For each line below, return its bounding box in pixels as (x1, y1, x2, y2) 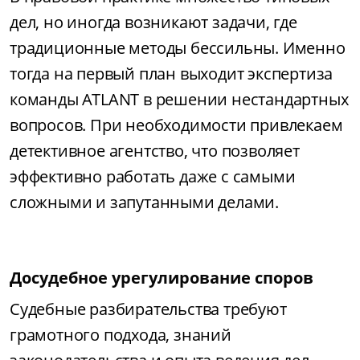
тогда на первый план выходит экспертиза (10, 63, 333, 84)
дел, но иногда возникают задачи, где (10, 11, 297, 33)
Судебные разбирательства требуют (10, 298, 287, 320)
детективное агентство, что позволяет (10, 140, 300, 162)
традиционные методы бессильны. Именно (10, 37, 346, 59)
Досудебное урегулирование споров (10, 267, 313, 288)
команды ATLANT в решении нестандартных (10, 88, 349, 110)
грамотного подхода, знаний (10, 324, 231, 346)
